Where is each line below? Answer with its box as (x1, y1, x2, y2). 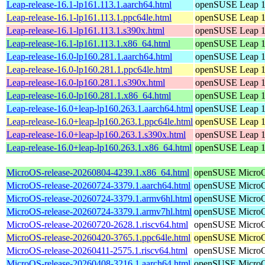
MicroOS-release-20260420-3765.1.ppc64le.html (7, 232, 190, 243)
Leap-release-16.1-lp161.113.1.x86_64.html (7, 38, 170, 49)
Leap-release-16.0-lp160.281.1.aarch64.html (7, 51, 172, 62)
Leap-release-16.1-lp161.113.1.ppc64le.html (7, 12, 172, 22)
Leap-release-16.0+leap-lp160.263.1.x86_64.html (7, 142, 192, 153)
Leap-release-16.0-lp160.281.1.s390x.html (7, 77, 165, 88)
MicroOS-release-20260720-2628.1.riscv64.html (7, 219, 188, 230)
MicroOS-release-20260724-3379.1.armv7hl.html (7, 206, 192, 216)
